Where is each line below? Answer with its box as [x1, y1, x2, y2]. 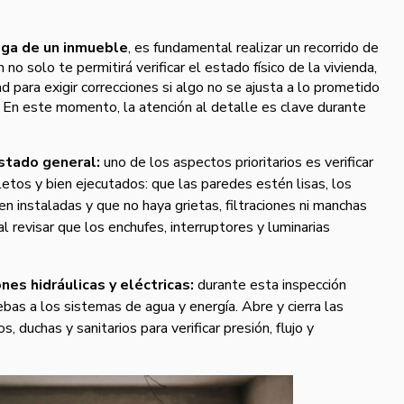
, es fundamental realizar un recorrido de [128, 37, 379, 58]
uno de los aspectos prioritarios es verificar [104, 151, 373, 172]
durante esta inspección [194, 274, 346, 295]
